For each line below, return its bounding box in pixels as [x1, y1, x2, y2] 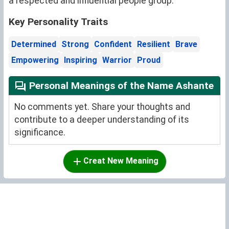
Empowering [11, 55, 59, 65]
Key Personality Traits [9, 16, 108, 28]
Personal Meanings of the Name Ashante [27, 80, 214, 92]
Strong [61, 39, 89, 50]
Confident [94, 39, 132, 50]
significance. [14, 127, 65, 138]
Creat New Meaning [83, 156, 158, 166]
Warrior [102, 55, 132, 65]
